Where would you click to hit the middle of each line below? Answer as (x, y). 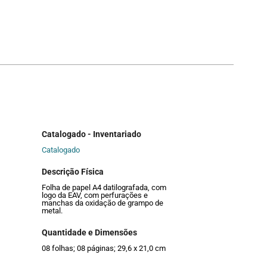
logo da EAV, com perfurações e (95, 195)
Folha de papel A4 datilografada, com (104, 188)
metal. (52, 211)
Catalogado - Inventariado (91, 134)
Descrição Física (73, 172)
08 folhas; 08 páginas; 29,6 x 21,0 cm (104, 249)
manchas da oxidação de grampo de (103, 203)
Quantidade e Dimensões (89, 233)
